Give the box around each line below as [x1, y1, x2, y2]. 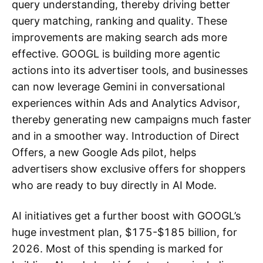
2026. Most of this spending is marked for [12, 242, 223, 255]
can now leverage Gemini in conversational [12, 80, 225, 93]
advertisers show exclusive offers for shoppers [12, 163, 245, 175]
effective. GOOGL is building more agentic [12, 48, 220, 60]
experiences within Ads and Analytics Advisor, [12, 97, 240, 109]
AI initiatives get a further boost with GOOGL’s [12, 210, 241, 222]
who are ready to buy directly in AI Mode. [12, 179, 217, 191]
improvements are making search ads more [12, 31, 227, 43]
